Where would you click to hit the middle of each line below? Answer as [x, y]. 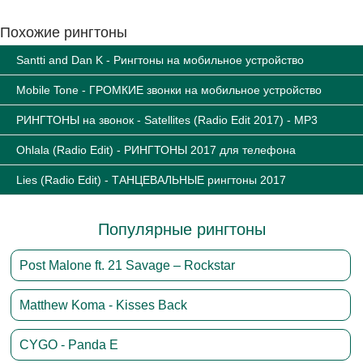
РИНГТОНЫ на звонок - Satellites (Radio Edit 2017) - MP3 [167, 120]
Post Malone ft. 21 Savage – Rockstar [128, 265]
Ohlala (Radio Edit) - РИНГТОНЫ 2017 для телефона [156, 150]
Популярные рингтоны [181, 229]
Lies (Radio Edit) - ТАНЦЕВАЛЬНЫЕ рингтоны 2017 [151, 180]
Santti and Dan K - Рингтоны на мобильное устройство [160, 60]
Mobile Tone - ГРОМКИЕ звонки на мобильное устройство [169, 90]
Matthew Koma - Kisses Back [104, 305]
